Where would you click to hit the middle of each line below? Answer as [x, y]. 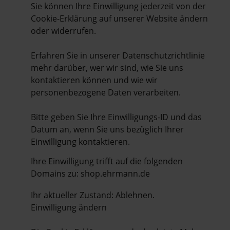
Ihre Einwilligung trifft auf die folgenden [107, 161]
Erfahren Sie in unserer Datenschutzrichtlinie [118, 55]
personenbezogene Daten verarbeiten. [106, 92]
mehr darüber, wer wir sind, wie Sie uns [107, 68]
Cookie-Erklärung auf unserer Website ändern [119, 18]
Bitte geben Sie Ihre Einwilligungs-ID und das [116, 117]
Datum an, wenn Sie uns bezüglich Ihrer [107, 129]
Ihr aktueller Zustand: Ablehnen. [94, 195]
